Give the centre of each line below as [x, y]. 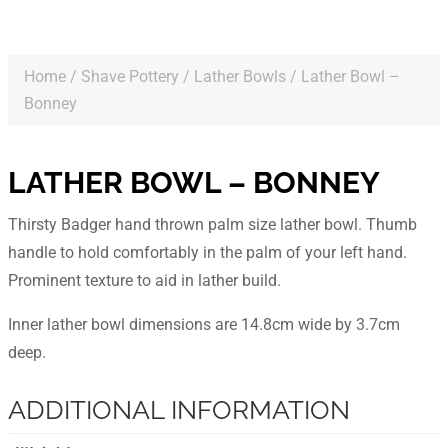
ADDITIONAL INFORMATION [179, 410]
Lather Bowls [240, 76]
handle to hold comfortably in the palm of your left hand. [207, 252]
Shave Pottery [130, 76]
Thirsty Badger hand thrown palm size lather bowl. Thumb [212, 224]
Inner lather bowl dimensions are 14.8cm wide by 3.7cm [204, 324]
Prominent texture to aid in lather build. [144, 280]
